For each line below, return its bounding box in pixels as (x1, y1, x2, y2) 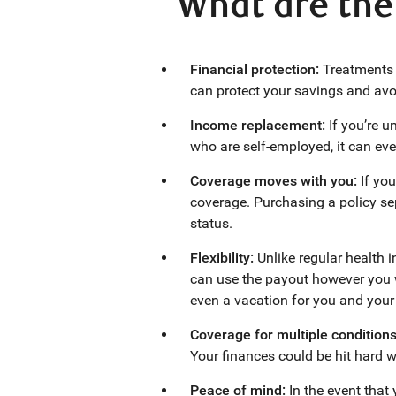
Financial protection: (190, 61, 323, 78)
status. (190, 215, 232, 232)
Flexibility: (190, 249, 257, 266)
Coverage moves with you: (190, 172, 361, 189)
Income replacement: (190, 117, 329, 133)
